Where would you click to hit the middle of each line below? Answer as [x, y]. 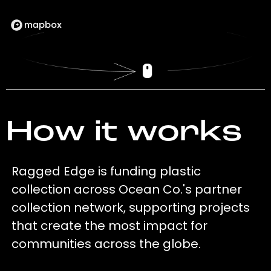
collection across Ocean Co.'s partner [127, 190]
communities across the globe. [106, 244]
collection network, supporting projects [131, 208]
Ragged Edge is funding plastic [106, 171]
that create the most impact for [110, 226]
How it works [124, 133]
